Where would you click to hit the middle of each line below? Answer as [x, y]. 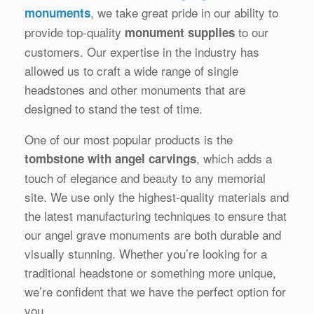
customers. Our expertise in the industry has [142, 52]
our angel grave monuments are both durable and [153, 235]
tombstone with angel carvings [110, 159]
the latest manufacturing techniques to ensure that [156, 216]
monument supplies [180, 33]
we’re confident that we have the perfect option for [155, 292]
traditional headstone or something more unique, [150, 273]
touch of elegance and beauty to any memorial [145, 178]
